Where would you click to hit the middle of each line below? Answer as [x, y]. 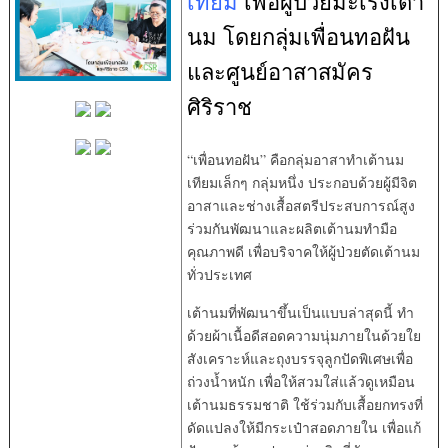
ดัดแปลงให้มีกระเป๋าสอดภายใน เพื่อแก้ [303, 427]
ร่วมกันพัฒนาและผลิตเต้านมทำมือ [291, 228]
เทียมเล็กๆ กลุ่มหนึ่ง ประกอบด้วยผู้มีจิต [301, 182]
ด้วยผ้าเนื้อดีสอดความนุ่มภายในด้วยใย [303, 335]
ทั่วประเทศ [219, 274]
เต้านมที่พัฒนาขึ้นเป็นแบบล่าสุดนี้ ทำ [300, 312]
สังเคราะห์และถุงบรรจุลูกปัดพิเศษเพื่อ [299, 358]
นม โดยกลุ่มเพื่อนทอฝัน [298, 36]
